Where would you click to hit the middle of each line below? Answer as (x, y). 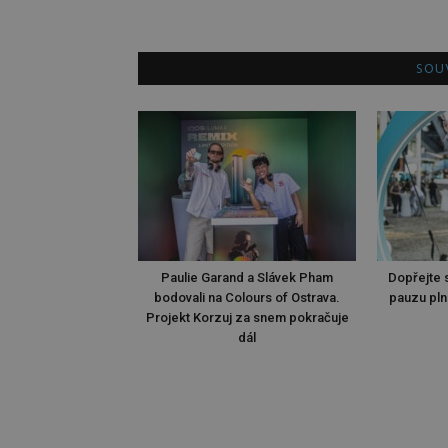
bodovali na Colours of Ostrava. (247, 297)
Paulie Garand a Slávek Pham (247, 277)
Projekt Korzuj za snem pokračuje (247, 317)
